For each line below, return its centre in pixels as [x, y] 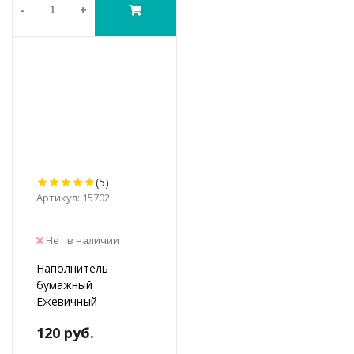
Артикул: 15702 [73, 197]
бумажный [64, 284]
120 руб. [65, 332]
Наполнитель [72, 268]
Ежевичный [67, 301]
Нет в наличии [81, 240]
